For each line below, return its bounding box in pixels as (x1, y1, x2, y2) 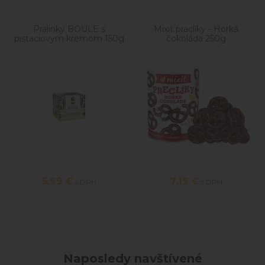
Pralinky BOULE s (33, 23, 105, 34)
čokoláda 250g (166, 33, 226, 44)
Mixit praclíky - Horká (153, 23, 238, 34)
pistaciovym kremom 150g (14, 33, 124, 44)
